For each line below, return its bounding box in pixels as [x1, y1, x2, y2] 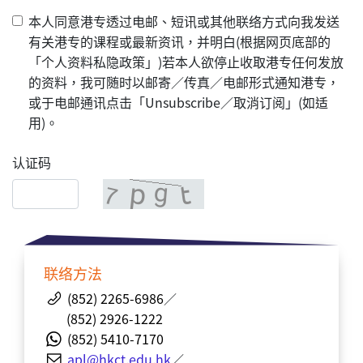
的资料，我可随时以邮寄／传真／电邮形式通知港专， [28, 72, 340, 92]
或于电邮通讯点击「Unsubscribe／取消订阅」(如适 [28, 92, 328, 113]
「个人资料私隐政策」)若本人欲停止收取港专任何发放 [28, 52, 344, 72]
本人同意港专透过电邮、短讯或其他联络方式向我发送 [28, 11, 340, 32]
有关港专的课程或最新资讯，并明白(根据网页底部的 [28, 32, 331, 52]
